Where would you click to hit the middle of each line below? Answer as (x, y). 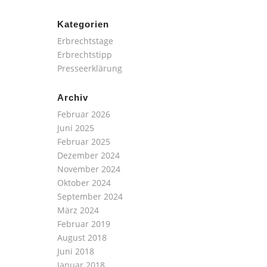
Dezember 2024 (88, 155)
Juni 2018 (75, 251)
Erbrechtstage (85, 41)
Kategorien (83, 24)
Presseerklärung (89, 68)
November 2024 (89, 169)
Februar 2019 (83, 224)
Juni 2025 (75, 128)
